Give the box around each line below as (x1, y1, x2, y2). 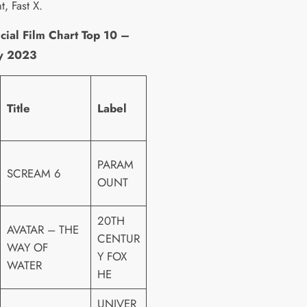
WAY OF (6, 238, 48, 256)
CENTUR (97, 230, 140, 247)
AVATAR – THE (6, 221, 79, 238)
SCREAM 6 (6, 164, 61, 182)
